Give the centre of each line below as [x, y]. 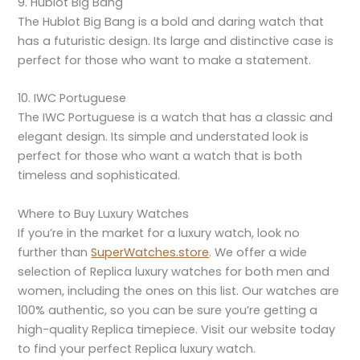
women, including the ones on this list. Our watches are [179, 290]
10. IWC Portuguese [72, 98]
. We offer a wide [258, 252]
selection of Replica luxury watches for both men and [174, 271]
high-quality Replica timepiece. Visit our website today [177, 329]
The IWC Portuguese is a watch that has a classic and [176, 118]
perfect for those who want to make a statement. [165, 60]
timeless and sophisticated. [99, 176]
